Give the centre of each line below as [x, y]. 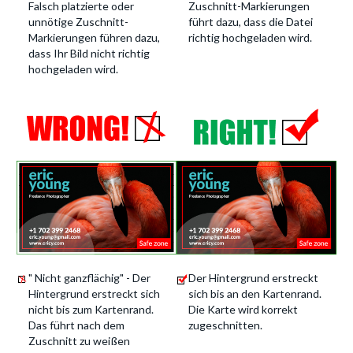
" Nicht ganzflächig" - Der [89, 278]
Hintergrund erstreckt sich [94, 294]
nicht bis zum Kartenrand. [91, 309]
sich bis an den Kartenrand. [255, 294]
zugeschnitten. [225, 325]
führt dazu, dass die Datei [251, 22]
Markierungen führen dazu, [94, 37]
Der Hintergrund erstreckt [253, 278]
